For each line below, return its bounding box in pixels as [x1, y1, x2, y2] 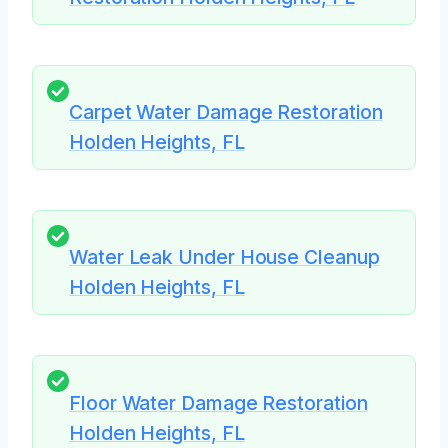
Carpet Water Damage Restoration [69, 100, 383, 125]
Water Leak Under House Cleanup [69, 245, 380, 270]
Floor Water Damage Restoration [69, 390, 368, 415]
